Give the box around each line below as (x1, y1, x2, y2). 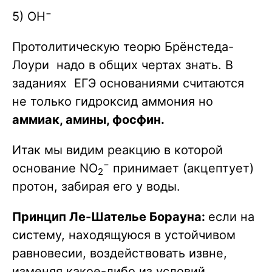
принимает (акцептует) (109, 161, 254, 176)
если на (208, 209, 254, 225)
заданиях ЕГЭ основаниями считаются (12, 76, 244, 91)
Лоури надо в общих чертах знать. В (12, 58, 233, 73)
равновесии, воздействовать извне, (12, 246, 227, 261)
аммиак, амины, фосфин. (12, 112, 165, 127)
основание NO (12, 161, 98, 176)
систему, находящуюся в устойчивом (12, 228, 236, 243)
